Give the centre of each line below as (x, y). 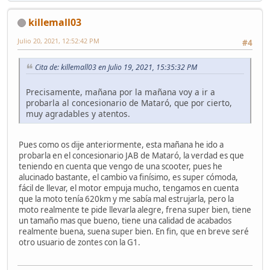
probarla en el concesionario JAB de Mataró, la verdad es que (131, 155)
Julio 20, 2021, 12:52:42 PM (58, 40)
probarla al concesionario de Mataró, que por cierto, (129, 102)
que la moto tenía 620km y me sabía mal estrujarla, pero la (126, 199)
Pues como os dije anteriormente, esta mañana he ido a (121, 144)
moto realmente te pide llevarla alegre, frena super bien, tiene (135, 209)
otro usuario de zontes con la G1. (80, 242)
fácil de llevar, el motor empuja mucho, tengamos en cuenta (129, 188)
